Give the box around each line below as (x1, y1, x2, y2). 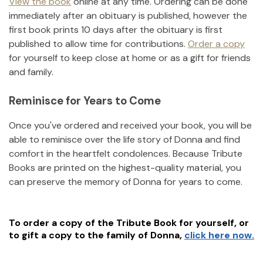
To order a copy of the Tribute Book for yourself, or (9, 217, 249, 230)
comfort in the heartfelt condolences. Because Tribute (9, 147, 242, 160)
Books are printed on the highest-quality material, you (9, 161, 241, 174)
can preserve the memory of (9, 176, 131, 188)
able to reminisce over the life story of (9, 133, 172, 146)
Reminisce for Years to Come (9, 93, 161, 108)
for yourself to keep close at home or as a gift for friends (9, 51, 251, 64)
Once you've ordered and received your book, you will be (9, 119, 252, 132)
